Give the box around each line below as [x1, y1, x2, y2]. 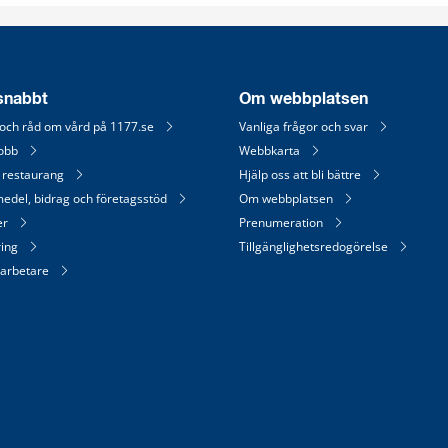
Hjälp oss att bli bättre [239, 166, 361, 184]
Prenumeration [239, 214, 323, 232]
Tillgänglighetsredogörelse [239, 238, 388, 256]
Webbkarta [239, 142, 300, 160]
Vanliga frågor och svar [239, 118, 368, 136]
